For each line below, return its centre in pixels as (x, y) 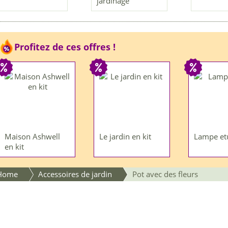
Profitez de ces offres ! (65, 47)
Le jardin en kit (125, 137)
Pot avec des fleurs (165, 174)
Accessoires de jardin (75, 174)
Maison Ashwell (32, 137)
